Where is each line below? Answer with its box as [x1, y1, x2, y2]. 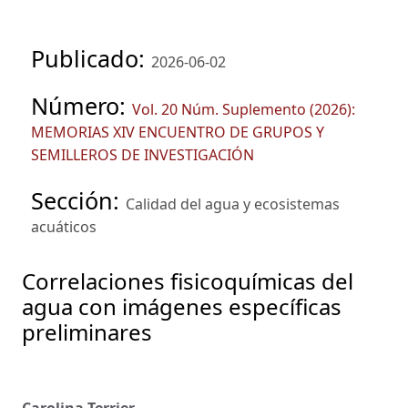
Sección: [31, 185, 126, 217]
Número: [31, 89, 132, 121]
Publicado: [31, 42, 151, 74]
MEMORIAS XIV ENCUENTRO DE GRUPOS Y [31, 121, 324, 142]
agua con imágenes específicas [22, 291, 342, 322]
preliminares [22, 317, 152, 348]
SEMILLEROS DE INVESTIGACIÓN [31, 144, 254, 165]
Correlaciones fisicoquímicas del [22, 266, 353, 297]
